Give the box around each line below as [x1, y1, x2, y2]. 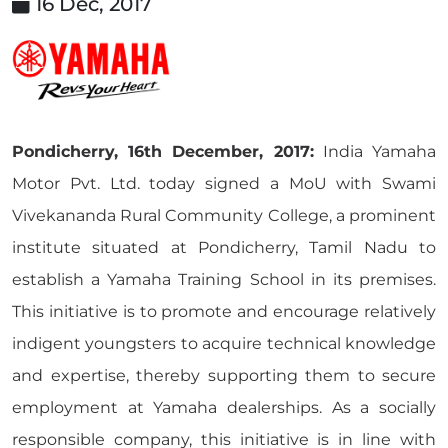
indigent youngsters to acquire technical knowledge [12, 334, 436, 353]
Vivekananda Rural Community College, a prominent [12, 206, 436, 225]
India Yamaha [313, 142, 437, 161]
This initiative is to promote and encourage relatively [12, 302, 436, 321]
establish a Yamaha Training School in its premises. [12, 270, 436, 289]
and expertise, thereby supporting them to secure [12, 366, 436, 385]
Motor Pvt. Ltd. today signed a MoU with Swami [12, 174, 436, 193]
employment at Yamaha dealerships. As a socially [12, 398, 436, 417]
